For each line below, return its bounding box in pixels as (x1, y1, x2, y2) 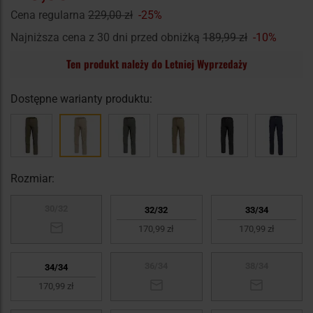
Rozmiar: (10, 172, 54, 186)
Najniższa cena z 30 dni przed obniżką (10, 31, 203, 45)
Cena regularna (10, 8, 88, 22)
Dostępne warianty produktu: (10, 92, 152, 106)
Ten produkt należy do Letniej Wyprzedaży (66, 56, 247, 72)
